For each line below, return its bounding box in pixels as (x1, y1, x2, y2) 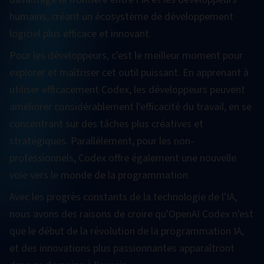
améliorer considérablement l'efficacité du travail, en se (9, 100, 252, 114)
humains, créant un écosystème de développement (9, 9, 233, 24)
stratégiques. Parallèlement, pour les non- (9, 134, 194, 148)
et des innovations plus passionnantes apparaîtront (9, 241, 235, 256)
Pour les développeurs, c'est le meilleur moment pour (9, 48, 243, 63)
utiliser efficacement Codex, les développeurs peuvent (9, 82, 245, 97)
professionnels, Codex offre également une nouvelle (9, 151, 236, 166)
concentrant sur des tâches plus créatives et (9, 117, 203, 131)
